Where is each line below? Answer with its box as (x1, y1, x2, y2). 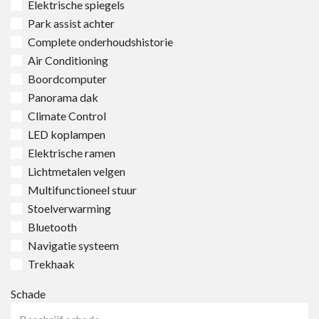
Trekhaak (28, 257, 75, 271)
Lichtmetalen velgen (28, 164, 125, 178)
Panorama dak (28, 90, 98, 104)
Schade (11, 287, 46, 300)
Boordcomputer (28, 72, 107, 85)
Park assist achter (28, 16, 115, 30)
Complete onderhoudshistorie (28, 35, 173, 48)
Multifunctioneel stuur (28, 183, 137, 197)
